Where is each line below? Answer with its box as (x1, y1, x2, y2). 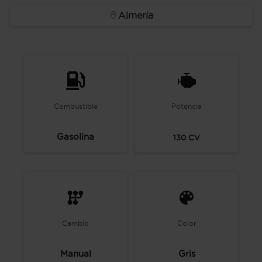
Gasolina (57, 132, 94, 142)
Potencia (171, 102, 202, 110)
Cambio (62, 219, 89, 227)
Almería (118, 10, 153, 20)
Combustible (53, 102, 98, 110)
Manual (60, 249, 91, 258)
